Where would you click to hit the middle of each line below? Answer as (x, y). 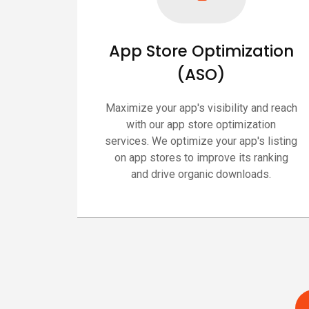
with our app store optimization (201, 124)
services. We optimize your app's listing (201, 141)
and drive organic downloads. (201, 174)
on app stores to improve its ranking (201, 157)
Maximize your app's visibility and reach (201, 108)
